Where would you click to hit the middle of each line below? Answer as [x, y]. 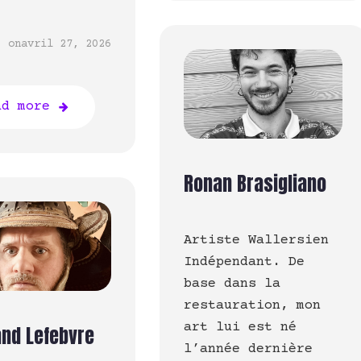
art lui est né [240, 328]
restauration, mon [252, 306]
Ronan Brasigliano [255, 184]
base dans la [232, 284]
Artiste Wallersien [256, 241]
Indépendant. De [244, 263]
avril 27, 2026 [66, 45]
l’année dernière [248, 350]
